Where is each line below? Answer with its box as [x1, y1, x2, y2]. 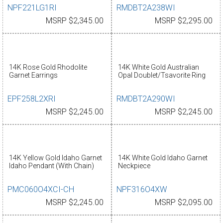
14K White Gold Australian [117, 63, 199, 71]
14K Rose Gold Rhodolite [8, 63, 87, 71]
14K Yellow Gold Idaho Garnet [8, 154, 102, 162]
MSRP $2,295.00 [155, 16, 213, 26]
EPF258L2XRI [7, 94, 56, 104]
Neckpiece [117, 162, 150, 170]
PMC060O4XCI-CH [7, 184, 75, 194]
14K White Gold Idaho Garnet [117, 154, 208, 162]
